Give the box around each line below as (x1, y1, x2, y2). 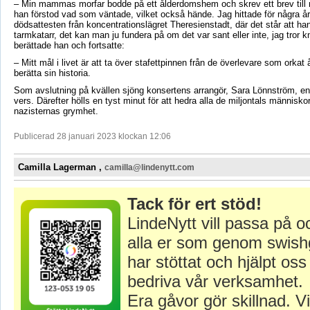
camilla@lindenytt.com (104, 163, 194, 173)
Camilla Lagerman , (17, 162, 104, 173)
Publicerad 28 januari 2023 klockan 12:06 (13, 131, 171, 142)
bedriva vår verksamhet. (127, 272, 303, 291)
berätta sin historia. (13, 68, 91, 79)
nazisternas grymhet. (13, 106, 98, 117)
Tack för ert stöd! (127, 194, 262, 214)
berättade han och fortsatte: (13, 40, 125, 51)
